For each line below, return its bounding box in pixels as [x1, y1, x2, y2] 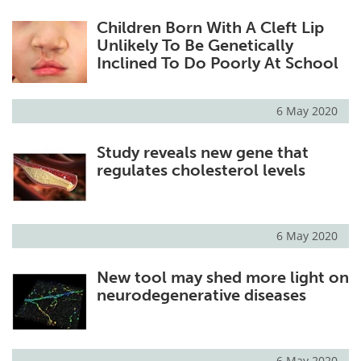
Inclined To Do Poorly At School [96, 53, 338, 73]
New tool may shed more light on [96, 268, 349, 288]
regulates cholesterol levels [96, 160, 305, 180]
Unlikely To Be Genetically [96, 35, 293, 55]
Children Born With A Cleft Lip [96, 18, 324, 37]
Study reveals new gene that [96, 143, 309, 163]
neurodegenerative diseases [96, 285, 306, 305]
